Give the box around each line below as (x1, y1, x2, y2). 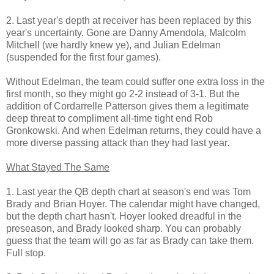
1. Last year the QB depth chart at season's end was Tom (6, 186, 251, 197)
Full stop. (6, 247, 46, 258)
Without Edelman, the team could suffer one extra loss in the (6, 76, 265, 87)
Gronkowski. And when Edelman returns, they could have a (6, 125, 261, 136)
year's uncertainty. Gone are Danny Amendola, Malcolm (6, 27, 246, 38)
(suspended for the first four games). (6, 51, 161, 62)
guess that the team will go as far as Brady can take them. (6, 235, 254, 246)
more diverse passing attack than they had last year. (6, 137, 229, 148)
